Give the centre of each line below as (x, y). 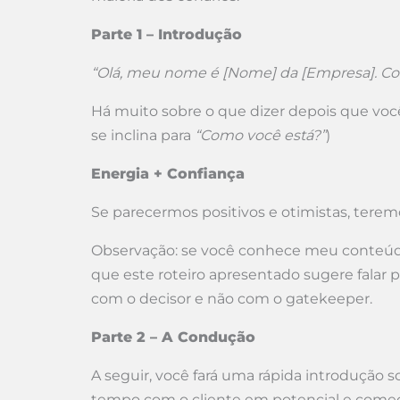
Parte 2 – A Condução (173, 337)
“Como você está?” (260, 135)
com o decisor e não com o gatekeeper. (232, 299)
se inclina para (143, 135)
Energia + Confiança (168, 174)
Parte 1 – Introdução (167, 34)
